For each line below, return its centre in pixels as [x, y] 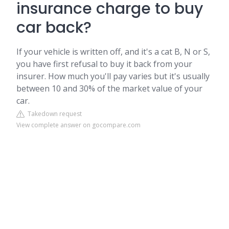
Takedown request [53, 114]
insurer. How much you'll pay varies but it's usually [113, 76]
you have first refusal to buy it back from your [104, 64]
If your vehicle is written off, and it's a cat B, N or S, [113, 52]
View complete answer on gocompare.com [78, 125]
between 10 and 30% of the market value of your [109, 88]
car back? [54, 28]
